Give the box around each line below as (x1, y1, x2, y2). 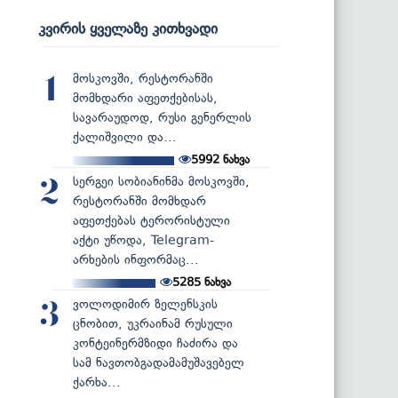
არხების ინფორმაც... (73, 251, 199, 267)
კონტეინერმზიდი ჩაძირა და (73, 335, 238, 351)
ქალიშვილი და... (73, 129, 177, 145)
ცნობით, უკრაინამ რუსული (73, 315, 233, 331)
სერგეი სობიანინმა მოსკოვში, (73, 173, 250, 189)
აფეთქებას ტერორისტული (73, 212, 230, 228)
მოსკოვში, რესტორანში (73, 70, 213, 86)
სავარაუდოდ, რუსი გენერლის (73, 109, 251, 125)
